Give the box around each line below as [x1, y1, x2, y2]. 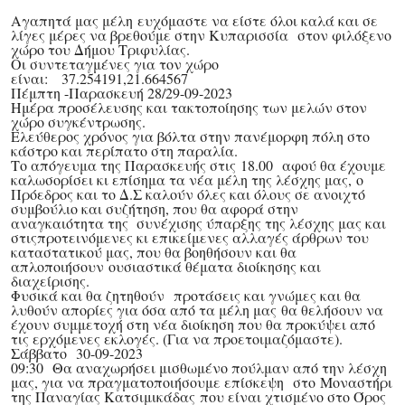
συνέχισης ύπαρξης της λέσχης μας [137, 213, 365, 233]
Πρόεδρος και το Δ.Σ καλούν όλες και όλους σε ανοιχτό [11, 184, 365, 204]
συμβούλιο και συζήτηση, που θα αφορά [11, 199, 268, 219]
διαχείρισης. [11, 271, 89, 291]
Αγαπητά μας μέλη [11, 11, 133, 31]
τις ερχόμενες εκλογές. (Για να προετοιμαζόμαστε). [11, 329, 347, 349]
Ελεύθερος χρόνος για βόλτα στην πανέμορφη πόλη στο [11, 127, 370, 146]
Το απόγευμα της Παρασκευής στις [11, 155, 240, 175]
